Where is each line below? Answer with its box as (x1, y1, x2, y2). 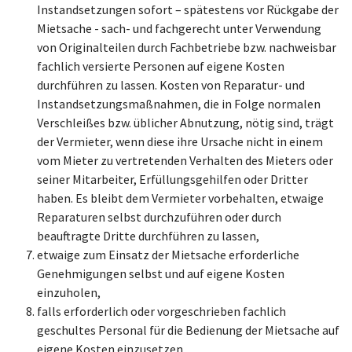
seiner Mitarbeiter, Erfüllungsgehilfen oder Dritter (37, 171, 308, 187)
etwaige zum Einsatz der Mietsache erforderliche (37, 247, 299, 262)
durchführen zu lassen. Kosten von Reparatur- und (37, 77, 305, 93)
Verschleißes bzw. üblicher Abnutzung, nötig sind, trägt (37, 115, 334, 130)
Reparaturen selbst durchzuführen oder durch (37, 209, 281, 225)
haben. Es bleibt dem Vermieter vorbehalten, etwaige (37, 190, 324, 206)
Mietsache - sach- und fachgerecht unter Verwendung (37, 20, 321, 36)
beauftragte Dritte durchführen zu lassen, (37, 228, 259, 244)
